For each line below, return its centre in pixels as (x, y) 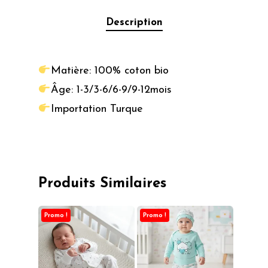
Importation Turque (97, 109)
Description (134, 22)
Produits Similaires (102, 183)
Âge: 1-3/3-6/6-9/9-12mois (111, 90)
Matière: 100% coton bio (109, 71)
